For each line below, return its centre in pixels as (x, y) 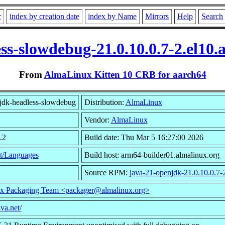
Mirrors (157, 16)
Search (212, 16)
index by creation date (44, 16)
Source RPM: (107, 172)
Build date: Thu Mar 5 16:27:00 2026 (144, 137)
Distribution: (105, 102)
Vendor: (97, 120)
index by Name (112, 16)
